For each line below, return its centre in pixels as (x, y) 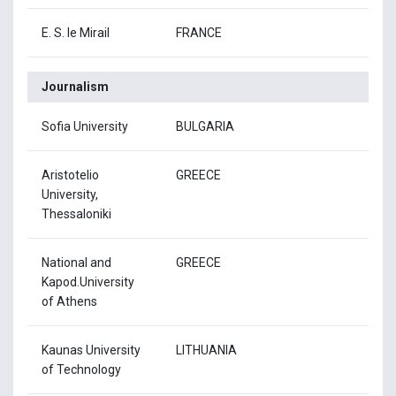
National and (76, 262)
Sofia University (85, 126)
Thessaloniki (76, 213)
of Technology (81, 369)
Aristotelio (70, 175)
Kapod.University (88, 282)
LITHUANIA (206, 350)
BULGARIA (205, 126)
